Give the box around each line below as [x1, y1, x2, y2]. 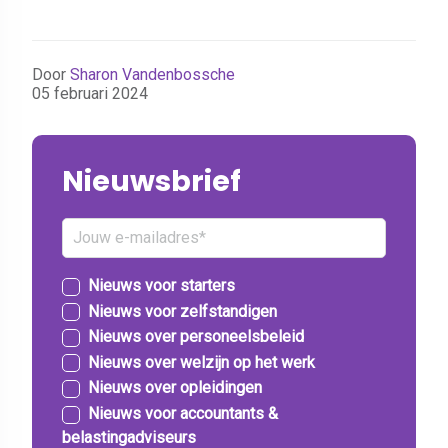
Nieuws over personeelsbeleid [88, 327, 304, 347]
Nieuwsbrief [62, 160, 241, 201]
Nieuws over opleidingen [88, 378, 262, 398]
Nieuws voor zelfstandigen [88, 301, 277, 321]
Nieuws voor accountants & [88, 403, 278, 423]
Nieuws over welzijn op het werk [88, 352, 315, 372]
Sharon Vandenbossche [70, 64, 235, 84]
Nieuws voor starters [88, 275, 235, 295]
